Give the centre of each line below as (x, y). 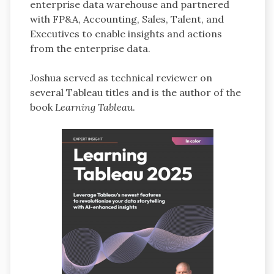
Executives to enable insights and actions (126, 33)
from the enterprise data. (90, 48)
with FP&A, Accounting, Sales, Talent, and (127, 19)
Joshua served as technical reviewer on (121, 77)
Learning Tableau (94, 107)
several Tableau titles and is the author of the (135, 92)
